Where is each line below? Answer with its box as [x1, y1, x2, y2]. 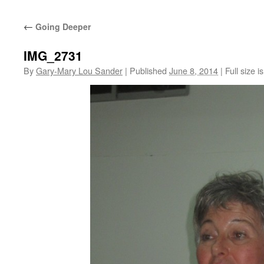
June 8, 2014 [169, 64, 218, 77]
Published [130, 64, 167, 77]
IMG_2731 [24, 47, 82, 64]
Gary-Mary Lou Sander [36, 64, 123, 77]
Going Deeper [33, 21, 91, 32]
